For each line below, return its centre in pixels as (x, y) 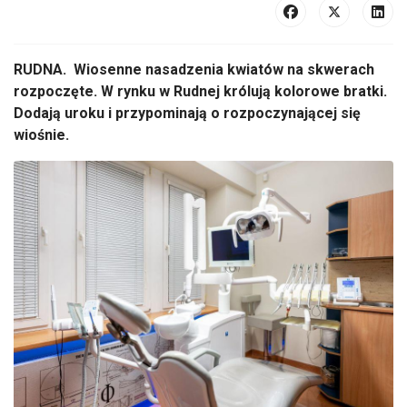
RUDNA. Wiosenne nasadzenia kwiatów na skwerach (194, 69)
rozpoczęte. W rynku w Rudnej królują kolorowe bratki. (200, 91)
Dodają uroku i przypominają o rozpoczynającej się (187, 113)
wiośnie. (41, 135)
